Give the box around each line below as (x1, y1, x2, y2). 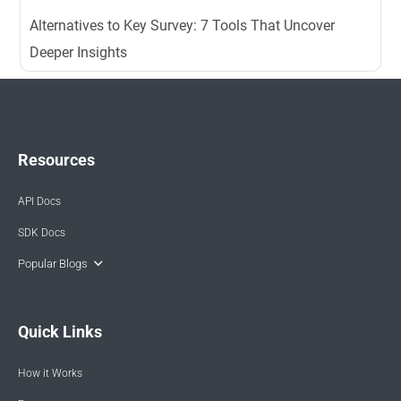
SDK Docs (18, 226, 65, 240)
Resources (18, 150, 95, 170)
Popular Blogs (18, 257, 88, 271)
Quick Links (18, 322, 102, 342)
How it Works (18, 367, 82, 380)
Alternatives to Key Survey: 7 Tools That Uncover (30, 17, 336, 35)
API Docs (18, 195, 61, 209)
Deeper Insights (30, 44, 128, 62)
